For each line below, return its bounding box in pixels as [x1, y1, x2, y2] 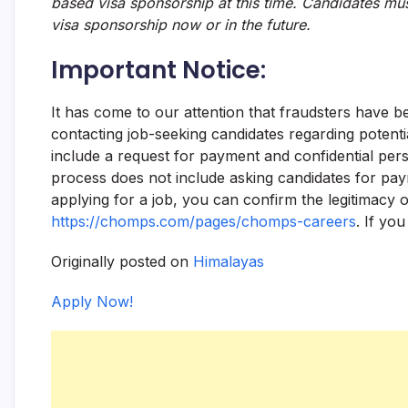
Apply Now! [51, 292, 133, 311]
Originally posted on [51, 252, 193, 270]
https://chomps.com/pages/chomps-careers [51, 212, 356, 230]
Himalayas [193, 252, 264, 270]
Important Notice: [51, 54, 266, 87]
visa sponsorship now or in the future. [51, 15, 311, 34]
